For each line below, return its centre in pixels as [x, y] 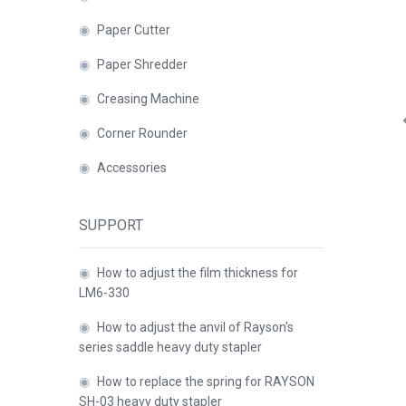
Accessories [132, 168]
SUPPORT [111, 225]
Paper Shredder [142, 64]
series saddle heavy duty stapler [170, 347]
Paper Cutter [134, 30]
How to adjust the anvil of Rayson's [195, 327]
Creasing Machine [148, 99]
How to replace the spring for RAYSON [206, 382]
